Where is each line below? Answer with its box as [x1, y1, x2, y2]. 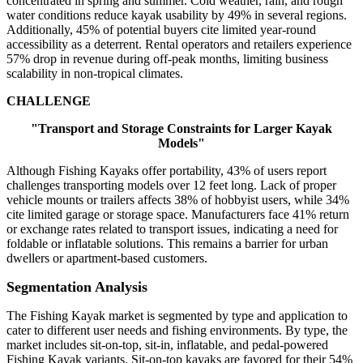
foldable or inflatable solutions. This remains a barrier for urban [6, 237, 328, 251]
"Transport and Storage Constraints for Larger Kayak [31, 122, 332, 136]
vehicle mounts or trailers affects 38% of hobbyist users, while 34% [6, 193, 349, 207]
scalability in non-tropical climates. [6, 66, 183, 81]
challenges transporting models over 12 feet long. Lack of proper [6, 178, 336, 193]
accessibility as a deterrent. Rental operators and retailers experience [6, 37, 352, 52]
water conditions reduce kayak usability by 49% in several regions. [6, 8, 347, 23]
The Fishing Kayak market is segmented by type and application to [6, 309, 348, 323]
